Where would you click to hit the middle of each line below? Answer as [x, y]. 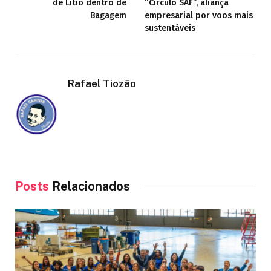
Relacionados [90, 187]
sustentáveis [170, 28]
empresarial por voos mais [199, 16]
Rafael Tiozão [102, 84]
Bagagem [108, 16]
